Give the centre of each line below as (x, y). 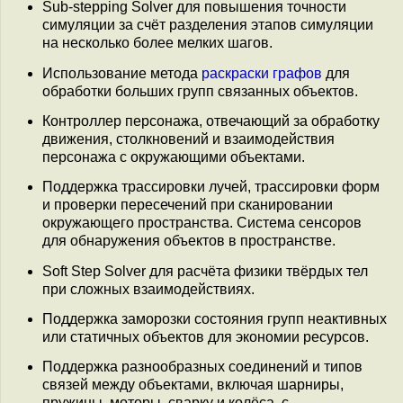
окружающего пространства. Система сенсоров (202, 223)
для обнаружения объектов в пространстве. (189, 241)
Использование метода (122, 73)
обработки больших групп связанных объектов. (200, 91)
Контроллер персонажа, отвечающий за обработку (211, 121)
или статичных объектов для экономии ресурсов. (206, 336)
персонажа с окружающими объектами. (174, 157)
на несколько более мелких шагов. (157, 43)
